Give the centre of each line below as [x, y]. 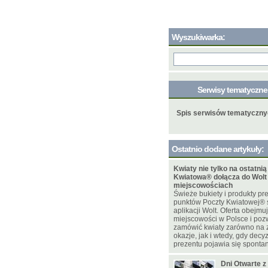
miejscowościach [203, 185]
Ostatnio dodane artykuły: [218, 149]
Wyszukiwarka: [198, 37]
